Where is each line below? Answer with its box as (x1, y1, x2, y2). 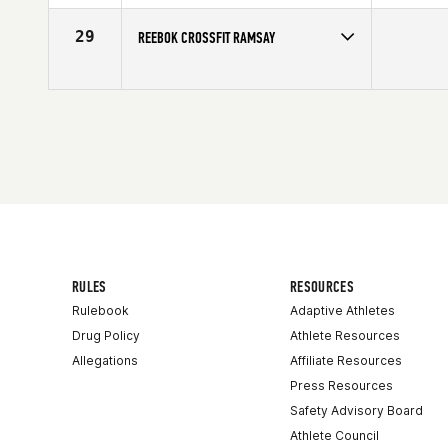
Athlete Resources (290, 328, 400, 343)
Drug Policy (72, 328, 140, 343)
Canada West (277, 65, 355, 80)
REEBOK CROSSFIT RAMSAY (138, 28, 275, 47)
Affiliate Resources (290, 353, 402, 368)
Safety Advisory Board (290, 403, 423, 418)
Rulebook (72, 303, 129, 318)
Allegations (72, 353, 138, 368)
